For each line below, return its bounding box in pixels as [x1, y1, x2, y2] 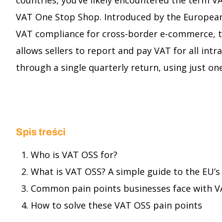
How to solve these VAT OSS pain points [31, 199, 202, 211]
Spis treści [16, 126, 65, 137]
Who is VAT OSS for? [31, 149, 117, 161]
